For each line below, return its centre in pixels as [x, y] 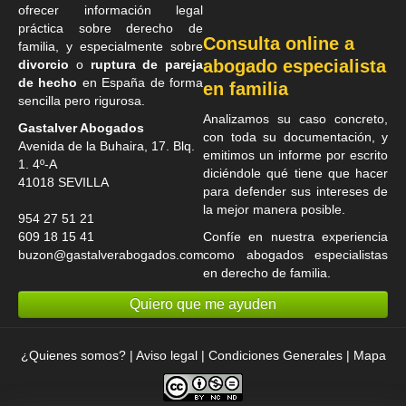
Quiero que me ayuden [203, 304]
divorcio [43, 65]
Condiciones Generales [275, 356]
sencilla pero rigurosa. [82, 101]
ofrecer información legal [111, 10]
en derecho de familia [265, 273]
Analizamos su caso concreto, [295, 119]
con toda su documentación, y [295, 137]
